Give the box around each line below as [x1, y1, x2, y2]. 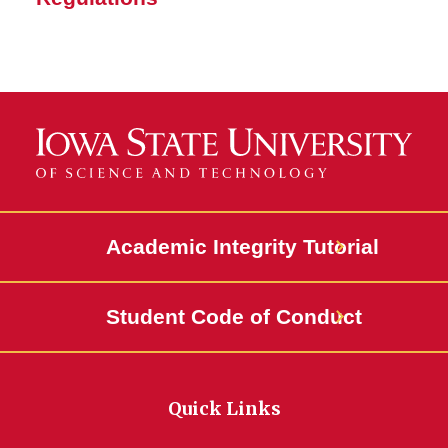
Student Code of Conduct [106, 305, 362, 329]
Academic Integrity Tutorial [106, 235, 379, 259]
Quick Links [167, 397, 281, 421]
